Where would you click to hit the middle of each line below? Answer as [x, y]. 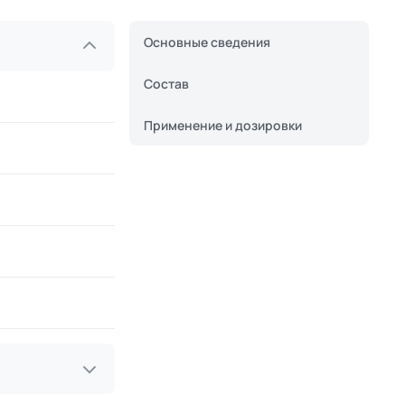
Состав [166, 84]
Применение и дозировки [223, 125]
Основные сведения [207, 42]
